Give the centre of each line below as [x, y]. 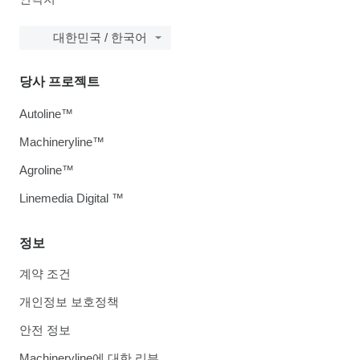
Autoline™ [46, 114]
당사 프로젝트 [59, 82]
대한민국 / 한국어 [100, 38]
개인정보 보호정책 [69, 302]
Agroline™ [47, 170]
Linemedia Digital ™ [72, 198]
